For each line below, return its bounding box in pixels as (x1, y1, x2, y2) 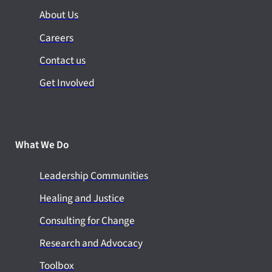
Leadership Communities (39, 168, 148, 183)
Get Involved (39, 75, 95, 91)
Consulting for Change (39, 212, 135, 228)
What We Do (15, 137, 69, 153)
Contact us (39, 52, 86, 68)
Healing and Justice (39, 190, 124, 206)
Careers (39, 30, 73, 46)
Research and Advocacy (39, 236, 143, 251)
